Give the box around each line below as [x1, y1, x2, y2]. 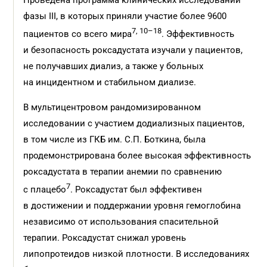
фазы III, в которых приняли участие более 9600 [23, 11, 227, 21]
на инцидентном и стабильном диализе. [23, 77, 197, 88]
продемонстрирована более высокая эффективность [23, 150, 252, 161]
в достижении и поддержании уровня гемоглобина [23, 200, 241, 211]
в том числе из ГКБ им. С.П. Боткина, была [23, 134, 206, 145]
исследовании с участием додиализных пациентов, [23, 118, 245, 129]
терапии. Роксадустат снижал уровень [23, 232, 187, 243]
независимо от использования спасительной [23, 216, 219, 227]
